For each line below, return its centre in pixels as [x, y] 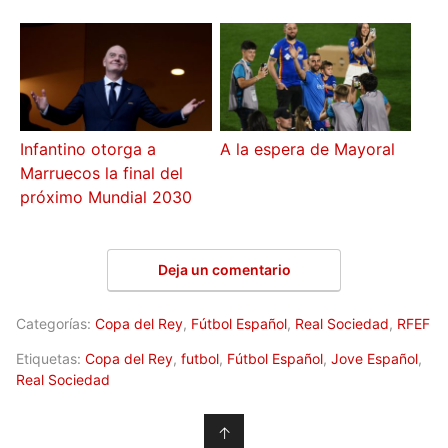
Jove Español [374, 359]
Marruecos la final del [102, 172]
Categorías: [55, 324]
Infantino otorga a [88, 148]
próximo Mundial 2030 [106, 196]
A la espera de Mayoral [307, 148]
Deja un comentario [224, 270]
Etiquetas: [50, 359]
